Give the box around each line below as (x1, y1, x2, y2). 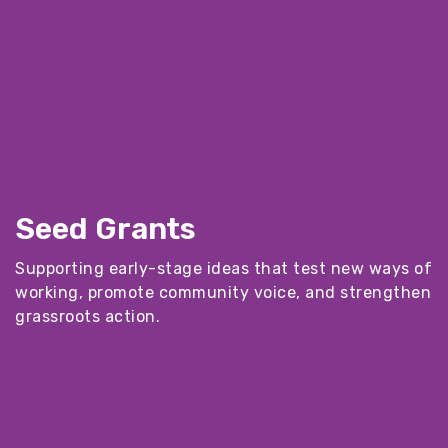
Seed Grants (15, 211, 197, 247)
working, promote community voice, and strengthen (15, 283, 431, 302)
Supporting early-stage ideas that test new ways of (15, 259, 432, 278)
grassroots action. (15, 307, 160, 326)
